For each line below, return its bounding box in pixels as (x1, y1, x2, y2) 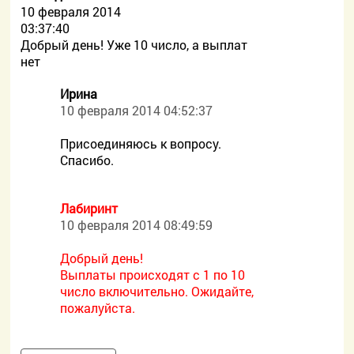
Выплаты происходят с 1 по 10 (60, 266, 246, 283)
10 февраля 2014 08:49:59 (60, 217, 213, 233)
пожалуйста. (60, 299, 136, 316)
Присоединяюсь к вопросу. (60, 135, 222, 152)
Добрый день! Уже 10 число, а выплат (21, 36, 248, 53)
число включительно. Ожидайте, (60, 283, 254, 299)
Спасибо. (60, 152, 115, 168)
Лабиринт (60, 200, 119, 217)
